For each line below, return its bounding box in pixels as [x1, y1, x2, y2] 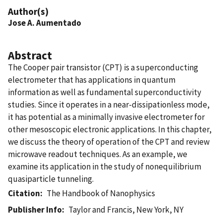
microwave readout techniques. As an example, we [8, 148, 187, 160]
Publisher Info [8, 204, 62, 215]
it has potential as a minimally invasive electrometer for [8, 111, 205, 122]
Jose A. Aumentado [8, 17, 81, 28]
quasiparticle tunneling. [8, 173, 94, 184]
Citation [8, 187, 40, 199]
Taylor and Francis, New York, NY [68, 204, 184, 215]
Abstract [8, 48, 52, 62]
